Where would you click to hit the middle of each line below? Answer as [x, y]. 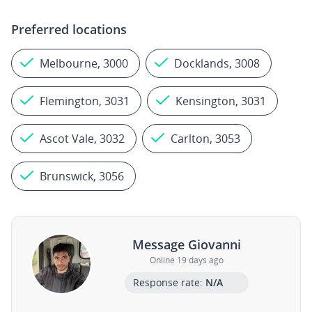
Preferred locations [69, 29]
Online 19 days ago [187, 260]
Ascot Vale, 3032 [82, 139]
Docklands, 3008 [217, 63]
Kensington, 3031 [221, 101]
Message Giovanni [187, 244]
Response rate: [169, 282]
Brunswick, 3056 [82, 176]
